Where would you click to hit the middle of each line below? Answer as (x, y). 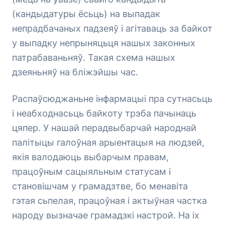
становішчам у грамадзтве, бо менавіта (100, 186)
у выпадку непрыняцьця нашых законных (104, 43)
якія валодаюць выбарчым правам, (90, 157)
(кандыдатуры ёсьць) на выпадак (86, 14)
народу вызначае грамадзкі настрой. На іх (106, 215)
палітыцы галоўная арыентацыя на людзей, (108, 142)
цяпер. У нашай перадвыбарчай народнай (104, 128)
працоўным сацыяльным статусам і (91, 172)
